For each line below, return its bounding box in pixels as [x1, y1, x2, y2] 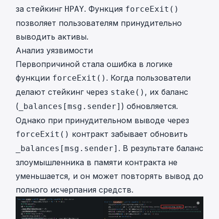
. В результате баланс [118, 143, 203, 153]
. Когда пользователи [106, 73, 191, 83]
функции [16, 73, 52, 83]
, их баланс [145, 87, 188, 97]
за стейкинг [16, 4, 65, 14]
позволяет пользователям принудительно [16, 18, 182, 28]
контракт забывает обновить [69, 129, 188, 139]
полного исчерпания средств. [16, 185, 133, 195]
